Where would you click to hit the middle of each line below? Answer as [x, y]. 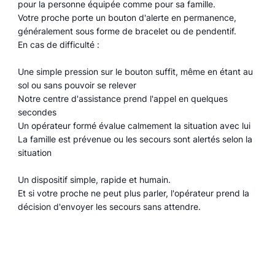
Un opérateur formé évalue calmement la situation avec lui [134, 125]
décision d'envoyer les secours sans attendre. [110, 206]
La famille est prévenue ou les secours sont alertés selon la [135, 139]
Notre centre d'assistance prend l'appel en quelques [123, 98]
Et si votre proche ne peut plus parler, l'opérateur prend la [134, 193]
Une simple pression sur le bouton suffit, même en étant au [136, 71]
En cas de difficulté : [59, 44]
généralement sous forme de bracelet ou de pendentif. [127, 31]
